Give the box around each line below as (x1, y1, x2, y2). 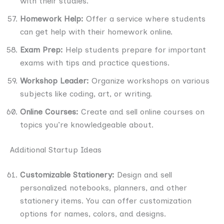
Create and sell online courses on (78, 106, 204, 116)
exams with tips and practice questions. (20, 57, 169, 67)
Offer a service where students (86, 13, 205, 23)
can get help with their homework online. (20, 26, 172, 36)
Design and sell (114, 169, 172, 179)
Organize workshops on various (89, 75, 209, 85)
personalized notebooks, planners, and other (20, 182, 187, 192)
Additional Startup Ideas (10, 144, 101, 154)
